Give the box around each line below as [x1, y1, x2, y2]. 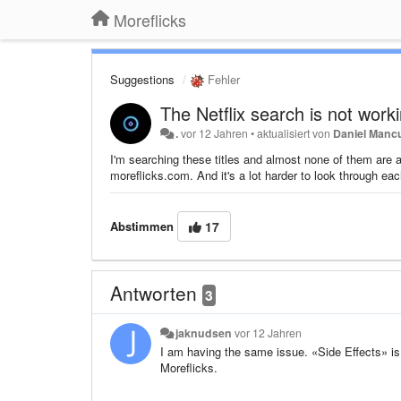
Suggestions [110, 71, 175, 88]
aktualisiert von [257, 124, 334, 141]
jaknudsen [175, 324, 233, 341]
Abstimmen [110, 217, 174, 235]
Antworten [110, 278, 202, 306]
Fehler [204, 71, 240, 88]
